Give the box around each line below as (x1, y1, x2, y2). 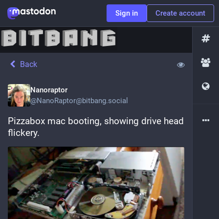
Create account (155, 9, 205, 18)
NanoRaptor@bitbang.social (37, 96, 128, 105)
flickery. (8, 127, 40, 138)
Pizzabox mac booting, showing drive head (8, 115, 184, 127)
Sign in (115, 9, 138, 18)
